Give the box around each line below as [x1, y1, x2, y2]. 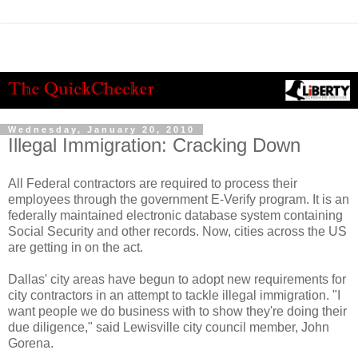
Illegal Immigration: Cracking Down [8, 134, 300, 157]
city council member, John [180, 320, 329, 334]
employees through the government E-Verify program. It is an [8, 192, 349, 206]
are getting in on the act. [8, 240, 143, 254]
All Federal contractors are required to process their [8, 176, 297, 190]
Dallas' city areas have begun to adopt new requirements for [8, 272, 346, 286]
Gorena [8, 336, 50, 350]
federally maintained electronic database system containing [8, 208, 343, 222]
